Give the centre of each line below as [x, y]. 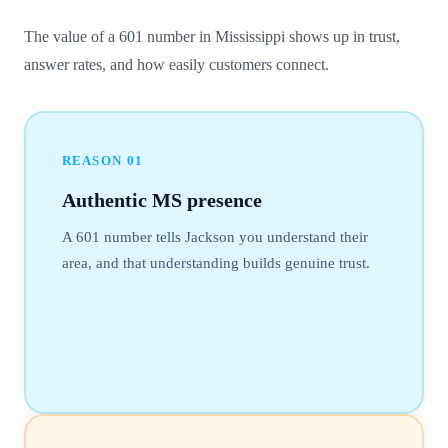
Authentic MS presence [161, 199]
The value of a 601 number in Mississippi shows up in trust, [212, 37]
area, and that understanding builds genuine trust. [215, 262]
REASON [94, 160]
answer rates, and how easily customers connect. [176, 65]
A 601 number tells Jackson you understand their [214, 236]
